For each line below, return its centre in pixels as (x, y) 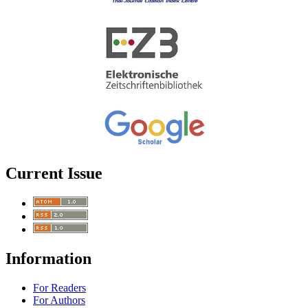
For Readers (59, 287)
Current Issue (54, 173)
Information (48, 258)
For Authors (59, 300)
